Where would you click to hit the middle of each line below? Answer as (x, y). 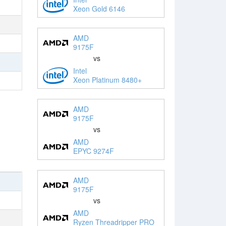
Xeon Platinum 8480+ (107, 79)
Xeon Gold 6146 (99, 8)
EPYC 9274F (93, 151)
